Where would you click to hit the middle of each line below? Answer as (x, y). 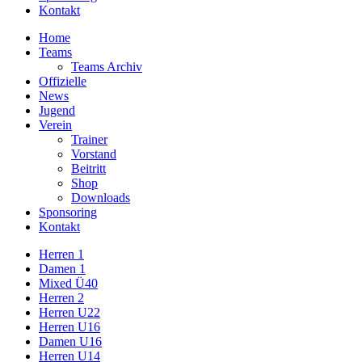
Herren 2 (61, 298)
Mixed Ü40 (68, 283)
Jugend (57, 110)
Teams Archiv (107, 67)
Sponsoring (68, 212)
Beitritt (88, 168)
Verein (55, 125)
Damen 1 (62, 269)
